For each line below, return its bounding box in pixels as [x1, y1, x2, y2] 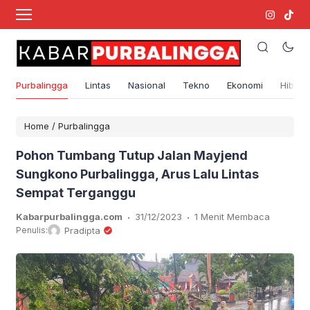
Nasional [128, 80, 165, 91]
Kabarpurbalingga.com [16, 211, 122, 223]
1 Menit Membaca [194, 211, 270, 223]
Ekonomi [227, 80, 263, 91]
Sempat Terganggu [16, 185, 136, 201]
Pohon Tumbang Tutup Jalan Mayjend [16, 148, 248, 163]
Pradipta [64, 225, 100, 237]
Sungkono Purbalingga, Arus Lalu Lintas [16, 167, 259, 182]
